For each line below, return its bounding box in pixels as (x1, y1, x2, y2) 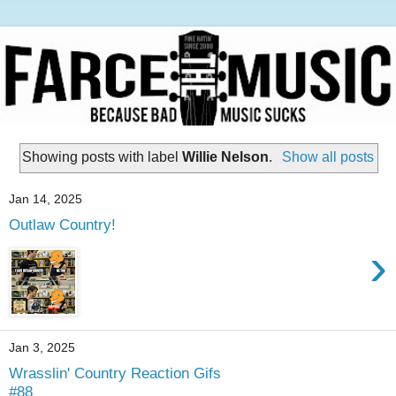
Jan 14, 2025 (9, 192, 82, 207)
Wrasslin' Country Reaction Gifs (9, 364, 221, 383)
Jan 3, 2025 (9, 340, 75, 355)
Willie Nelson (182, 148, 270, 164)
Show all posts (281, 148, 374, 164)
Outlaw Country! (9, 216, 116, 234)
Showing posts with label (22, 148, 183, 164)
